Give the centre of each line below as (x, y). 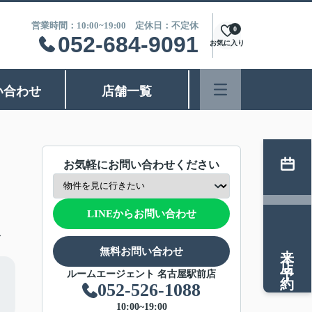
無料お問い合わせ (141, 251)
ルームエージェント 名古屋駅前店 (141, 274)
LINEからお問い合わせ (141, 213)
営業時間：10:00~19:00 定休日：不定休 (115, 25)
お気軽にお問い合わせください (141, 165)
